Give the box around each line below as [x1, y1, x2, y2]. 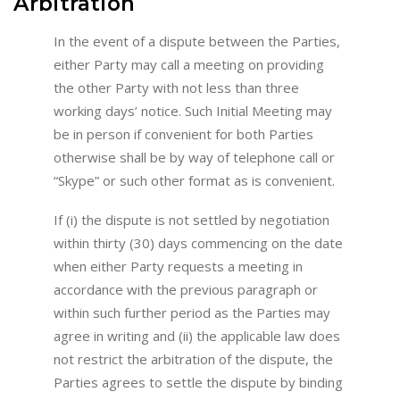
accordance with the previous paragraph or [54, 280, 318, 299]
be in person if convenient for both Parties [54, 124, 313, 143]
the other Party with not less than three [54, 78, 299, 96]
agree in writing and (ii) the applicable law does [54, 327, 340, 346]
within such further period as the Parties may [54, 304, 330, 322]
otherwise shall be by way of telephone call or [54, 147, 335, 166]
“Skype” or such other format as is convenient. [54, 171, 335, 189]
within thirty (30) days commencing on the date [54, 234, 343, 253]
